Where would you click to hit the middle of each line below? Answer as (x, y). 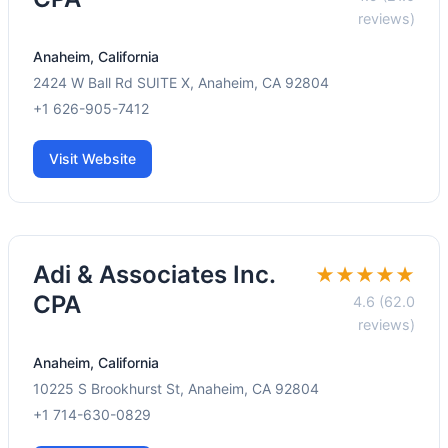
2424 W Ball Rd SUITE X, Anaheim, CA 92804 (181, 83)
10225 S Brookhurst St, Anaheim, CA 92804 (176, 389)
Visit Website (92, 159)
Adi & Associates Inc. (154, 275)
